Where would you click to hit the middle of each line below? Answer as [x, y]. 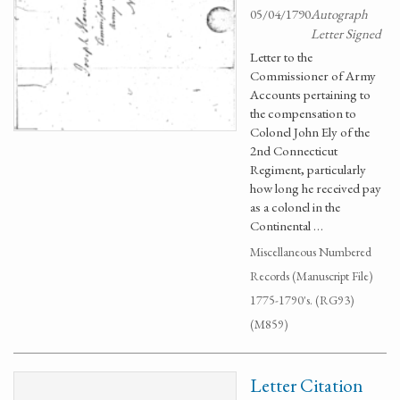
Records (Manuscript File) [312, 276]
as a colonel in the [295, 207]
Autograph [339, 14]
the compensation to [303, 113]
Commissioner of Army [313, 75]
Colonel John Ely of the [310, 132]
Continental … [287, 225]
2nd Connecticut [294, 150]
